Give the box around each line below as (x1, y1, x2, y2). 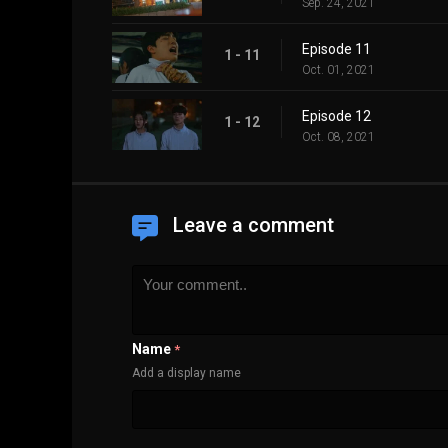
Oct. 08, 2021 (302, 130, 375, 145)
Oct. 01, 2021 (302, 63, 375, 78)
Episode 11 (302, 41, 371, 58)
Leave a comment (173, 213, 334, 238)
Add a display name (132, 366, 241, 381)
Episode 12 (302, 108, 371, 125)
